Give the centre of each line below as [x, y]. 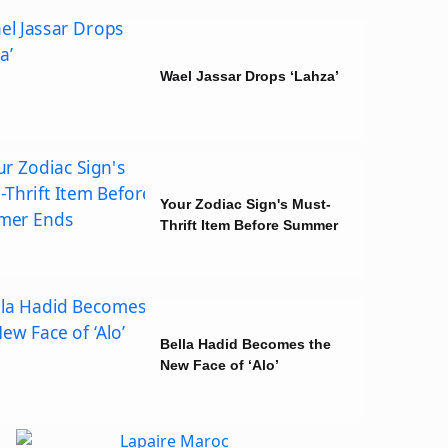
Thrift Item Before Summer [249, 225]
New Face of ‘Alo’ [219, 364]
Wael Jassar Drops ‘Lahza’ [249, 76]
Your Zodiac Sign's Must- [245, 204]
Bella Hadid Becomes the [245, 343]
